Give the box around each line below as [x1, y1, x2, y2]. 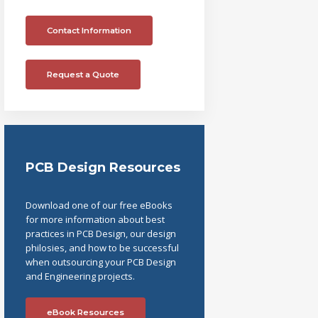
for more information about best [25, 213, 165, 226]
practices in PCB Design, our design [25, 227, 176, 240]
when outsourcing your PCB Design [25, 256, 176, 268]
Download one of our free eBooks [25, 199, 172, 212]
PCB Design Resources [25, 160, 180, 175]
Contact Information [46, 26, 131, 35]
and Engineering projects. [25, 270, 135, 283]
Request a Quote [46, 70, 119, 79]
